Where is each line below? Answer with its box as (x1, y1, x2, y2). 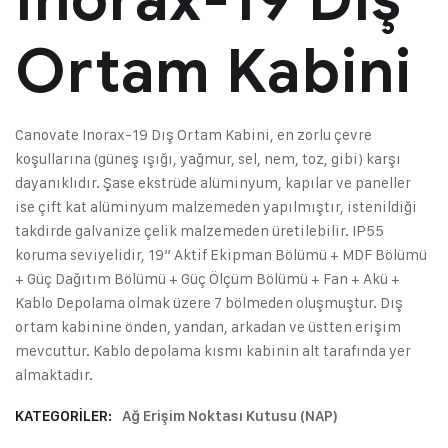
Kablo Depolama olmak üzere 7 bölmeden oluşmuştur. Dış (15, 293, 403, 313)
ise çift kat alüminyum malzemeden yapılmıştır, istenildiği (15, 197, 417, 217)
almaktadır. (15, 365, 93, 385)
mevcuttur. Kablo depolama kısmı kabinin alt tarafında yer (15, 341, 411, 361)
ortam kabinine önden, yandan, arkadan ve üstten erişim (15, 317, 401, 337)
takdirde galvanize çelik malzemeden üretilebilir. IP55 (15, 221, 384, 241)
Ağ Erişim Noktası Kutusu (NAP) (122, 407, 338, 426)
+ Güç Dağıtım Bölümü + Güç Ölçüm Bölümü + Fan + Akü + (15, 269, 400, 289)
